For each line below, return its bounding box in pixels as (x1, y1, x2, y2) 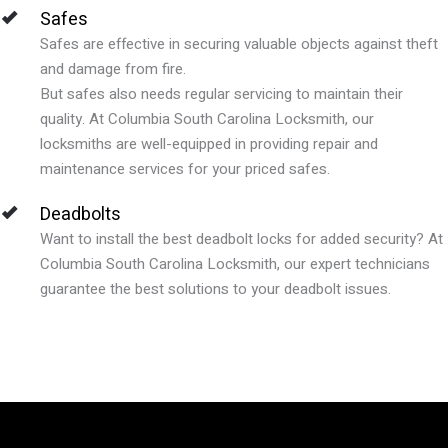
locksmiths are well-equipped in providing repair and (40, 132, 378, 155)
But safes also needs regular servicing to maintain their (40, 82, 403, 105)
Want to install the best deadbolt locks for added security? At (40, 227, 443, 250)
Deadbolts (40, 200, 121, 228)
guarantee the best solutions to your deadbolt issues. (40, 277, 391, 300)
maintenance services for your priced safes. (40, 157, 330, 180)
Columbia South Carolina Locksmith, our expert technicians (40, 252, 430, 275)
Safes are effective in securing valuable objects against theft (40, 32, 438, 55)
